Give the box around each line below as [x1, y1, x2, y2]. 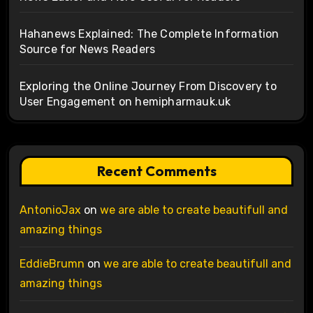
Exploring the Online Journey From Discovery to [19, 79, 277, 93]
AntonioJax [19, 203, 81, 217]
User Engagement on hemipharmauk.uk [19, 94, 231, 108]
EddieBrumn [19, 256, 85, 270]
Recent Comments [96, 161, 217, 180]
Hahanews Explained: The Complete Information [19, 27, 279, 41]
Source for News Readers [19, 42, 156, 56]
